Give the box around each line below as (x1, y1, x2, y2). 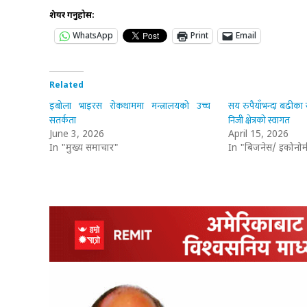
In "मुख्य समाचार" (49, 141, 119, 155)
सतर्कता (49, 112, 76, 128)
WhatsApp (73, 30, 113, 42)
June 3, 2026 (49, 127, 104, 141)
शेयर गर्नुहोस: (49, 10, 95, 21)
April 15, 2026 (228, 127, 288, 141)
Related (49, 79, 84, 91)
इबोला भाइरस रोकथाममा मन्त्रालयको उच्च (49, 97, 210, 114)
